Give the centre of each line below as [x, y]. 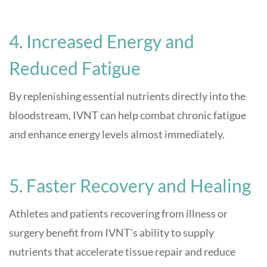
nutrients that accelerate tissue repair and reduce [122, 252]
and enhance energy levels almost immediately [116, 134]
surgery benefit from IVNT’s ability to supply [111, 233]
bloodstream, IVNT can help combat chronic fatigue [128, 115]
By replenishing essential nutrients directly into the [127, 96]
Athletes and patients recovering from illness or [118, 214]
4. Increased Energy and [102, 41]
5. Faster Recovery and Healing [130, 186]
